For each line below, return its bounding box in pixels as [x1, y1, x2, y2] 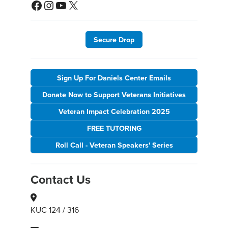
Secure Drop [94, 34, 134, 45]
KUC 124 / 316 [31, 204, 79, 215]
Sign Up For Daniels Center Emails [57, 72, 171, 83]
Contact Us [31, 170, 91, 188]
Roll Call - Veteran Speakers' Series [55, 139, 173, 150]
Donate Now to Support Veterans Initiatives [42, 89, 186, 100]
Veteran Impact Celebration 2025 [58, 105, 170, 117]
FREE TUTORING [87, 122, 141, 133]
